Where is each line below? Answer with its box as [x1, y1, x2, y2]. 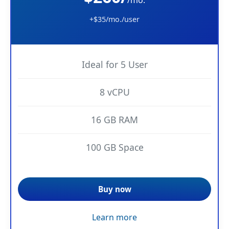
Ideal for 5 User [81, 58, 148, 71]
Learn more [92, 211, 137, 223]
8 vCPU [99, 85, 130, 98]
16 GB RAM [91, 113, 138, 126]
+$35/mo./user [89, 14, 140, 24]
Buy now [98, 184, 131, 194]
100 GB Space [85, 141, 144, 153]
